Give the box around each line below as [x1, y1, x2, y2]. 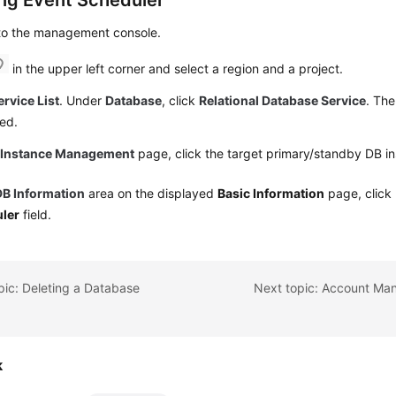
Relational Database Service [199, 93, 367, 108]
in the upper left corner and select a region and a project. [9, 61, 344, 76]
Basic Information [217, 186, 325, 201]
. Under [59, 93, 106, 108]
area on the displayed [85, 186, 218, 201]
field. [19, 207, 52, 222]
